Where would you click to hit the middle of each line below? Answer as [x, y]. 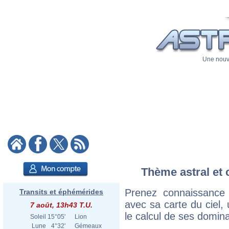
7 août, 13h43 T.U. [61, 205]
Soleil [38, 217]
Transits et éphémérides [61, 192]
